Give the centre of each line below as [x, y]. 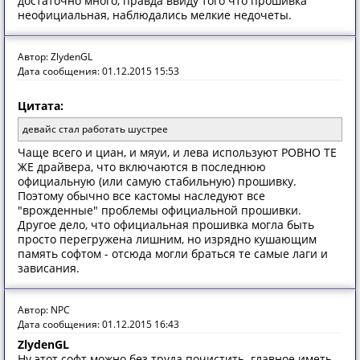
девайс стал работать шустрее [95, 129]
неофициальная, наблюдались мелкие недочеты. [155, 15]
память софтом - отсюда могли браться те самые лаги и [173, 254]
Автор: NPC [44, 310]
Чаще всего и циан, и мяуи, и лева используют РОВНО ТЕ [177, 152]
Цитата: [41, 106]
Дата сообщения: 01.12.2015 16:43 [98, 324]
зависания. [49, 268]
